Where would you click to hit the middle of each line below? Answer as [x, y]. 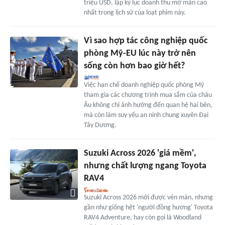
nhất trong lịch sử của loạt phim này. [135, 13]
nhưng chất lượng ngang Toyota [145, 166]
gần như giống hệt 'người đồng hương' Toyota [148, 208]
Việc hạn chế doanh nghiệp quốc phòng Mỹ [144, 85]
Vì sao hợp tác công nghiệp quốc [146, 41]
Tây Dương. [100, 126]
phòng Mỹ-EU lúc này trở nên [140, 54]
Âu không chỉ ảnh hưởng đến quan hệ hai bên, [148, 105]
